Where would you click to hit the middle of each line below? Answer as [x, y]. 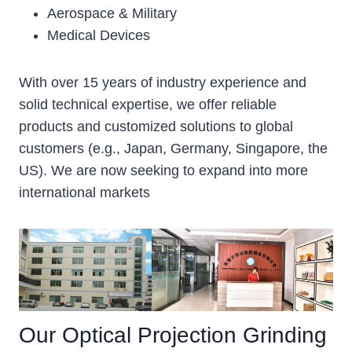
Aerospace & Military [112, 13]
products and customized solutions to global [156, 126]
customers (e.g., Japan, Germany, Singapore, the [173, 148]
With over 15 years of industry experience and [163, 82]
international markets [84, 192]
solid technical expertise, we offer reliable [148, 104]
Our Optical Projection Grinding [173, 335]
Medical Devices [99, 35]
